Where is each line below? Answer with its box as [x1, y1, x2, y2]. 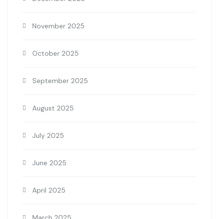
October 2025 [32, 49, 79, 58]
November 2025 [32, 22, 85, 31]
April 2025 [32, 186, 66, 195]
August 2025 [32, 104, 74, 113]
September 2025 [32, 76, 88, 86]
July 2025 [32, 131, 64, 140]
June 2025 [32, 158, 66, 168]
